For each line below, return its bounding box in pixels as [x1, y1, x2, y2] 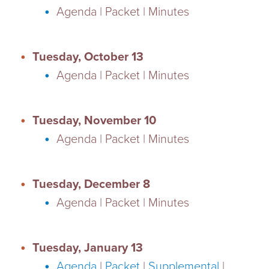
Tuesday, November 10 [32, 113, 157, 128]
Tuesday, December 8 [32, 177, 151, 192]
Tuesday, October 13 [32, 49, 144, 64]
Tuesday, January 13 [32, 240, 144, 255]
